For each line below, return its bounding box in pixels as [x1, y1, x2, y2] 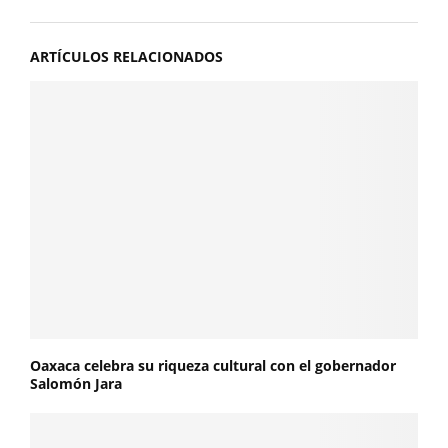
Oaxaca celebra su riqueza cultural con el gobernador [30, 356, 396, 376]
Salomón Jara [30, 374, 122, 394]
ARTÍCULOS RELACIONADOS [30, 46, 223, 66]
